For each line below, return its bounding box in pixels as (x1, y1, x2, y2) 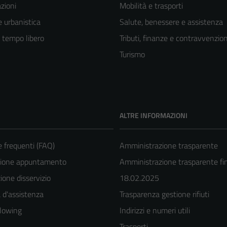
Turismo (120, 48, 145, 60)
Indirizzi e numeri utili (120, 204, 190, 216)
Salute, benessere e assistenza (120, 15, 223, 28)
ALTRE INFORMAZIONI (120, 109, 187, 121)
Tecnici (130, 203, 155, 217)
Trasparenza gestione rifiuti (120, 187, 209, 200)
